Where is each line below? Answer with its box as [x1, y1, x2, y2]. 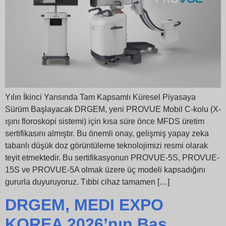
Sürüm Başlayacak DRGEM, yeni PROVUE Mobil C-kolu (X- [5, 105, 221, 114]
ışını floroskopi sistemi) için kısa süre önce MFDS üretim [5, 117, 204, 126]
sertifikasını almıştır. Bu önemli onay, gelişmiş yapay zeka [5, 129, 209, 138]
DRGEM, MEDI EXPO [5, 196, 163, 214]
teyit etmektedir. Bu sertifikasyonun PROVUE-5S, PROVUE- [5, 153, 219, 162]
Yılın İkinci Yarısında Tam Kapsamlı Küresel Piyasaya [5, 93, 196, 102]
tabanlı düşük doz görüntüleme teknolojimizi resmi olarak [5, 141, 208, 150]
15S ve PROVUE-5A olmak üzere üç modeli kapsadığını [5, 165, 205, 175]
